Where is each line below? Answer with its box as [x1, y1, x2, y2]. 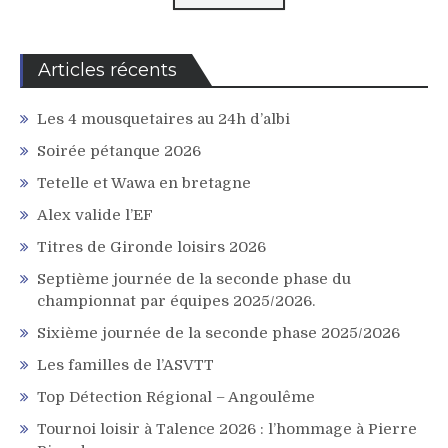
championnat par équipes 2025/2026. [37, 292, 315, 311]
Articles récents [38, 59, 177, 82]
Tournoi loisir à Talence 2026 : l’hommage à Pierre [37, 420, 417, 439]
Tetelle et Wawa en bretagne [37, 174, 251, 193]
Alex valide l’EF [37, 206, 153, 225]
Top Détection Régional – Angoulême [37, 388, 315, 407]
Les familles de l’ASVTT [37, 356, 214, 375]
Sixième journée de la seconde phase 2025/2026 [37, 324, 400, 343]
